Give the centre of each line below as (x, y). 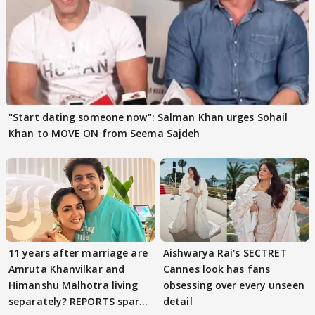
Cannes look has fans (217, 269)
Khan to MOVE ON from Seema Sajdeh (104, 133)
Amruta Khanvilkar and (67, 269)
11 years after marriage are (78, 253)
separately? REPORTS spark (77, 302)
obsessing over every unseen (234, 285)
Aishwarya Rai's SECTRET (225, 253)
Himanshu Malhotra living (73, 285)
